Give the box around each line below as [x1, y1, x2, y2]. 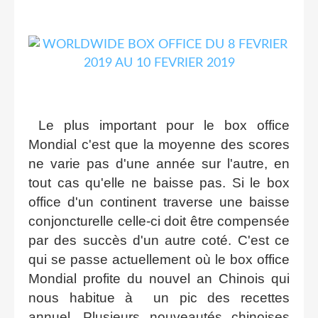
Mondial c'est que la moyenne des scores [28, 136, 290, 152]
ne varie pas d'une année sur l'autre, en [28, 155, 290, 171]
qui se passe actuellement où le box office [28, 251, 290, 267]
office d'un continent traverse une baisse [28, 194, 290, 209]
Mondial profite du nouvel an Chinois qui [28, 270, 290, 286]
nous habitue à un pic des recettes [28, 290, 290, 305]
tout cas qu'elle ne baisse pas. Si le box [28, 175, 290, 190]
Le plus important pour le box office [28, 117, 290, 133]
